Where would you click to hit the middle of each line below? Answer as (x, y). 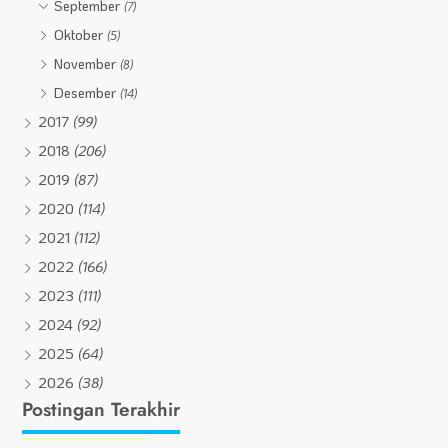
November (87, 64)
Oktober (81, 35)
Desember (87, 93)
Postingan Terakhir (101, 410)
